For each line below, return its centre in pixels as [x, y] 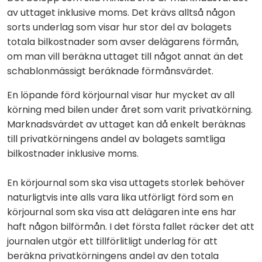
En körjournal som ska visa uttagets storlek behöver [126, 182]
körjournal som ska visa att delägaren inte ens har [122, 212]
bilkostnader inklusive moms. [73, 153]
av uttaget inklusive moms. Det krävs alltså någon [121, 12]
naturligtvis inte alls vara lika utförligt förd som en [120, 197]
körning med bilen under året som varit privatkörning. [130, 109]
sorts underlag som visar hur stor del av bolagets [119, 27]
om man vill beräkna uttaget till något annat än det [125, 56]
